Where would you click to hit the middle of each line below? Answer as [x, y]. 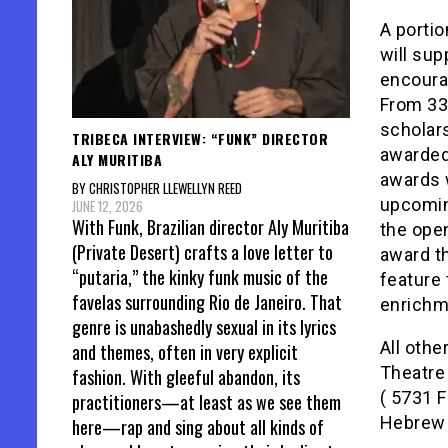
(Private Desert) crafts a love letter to [202, 251]
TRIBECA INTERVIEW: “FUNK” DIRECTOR [200, 139]
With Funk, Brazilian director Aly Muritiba [210, 226]
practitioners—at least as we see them [206, 401]
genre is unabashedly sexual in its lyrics [204, 326]
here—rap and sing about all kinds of [198, 426]
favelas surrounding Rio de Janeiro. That [207, 301]
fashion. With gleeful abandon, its [186, 376]
